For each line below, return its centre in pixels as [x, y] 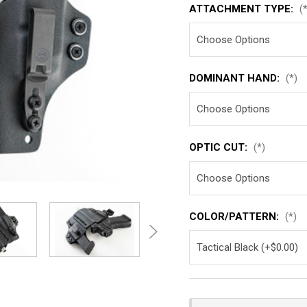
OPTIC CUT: [220, 147]
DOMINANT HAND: [236, 78]
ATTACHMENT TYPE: [243, 9]
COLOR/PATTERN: [236, 217]
